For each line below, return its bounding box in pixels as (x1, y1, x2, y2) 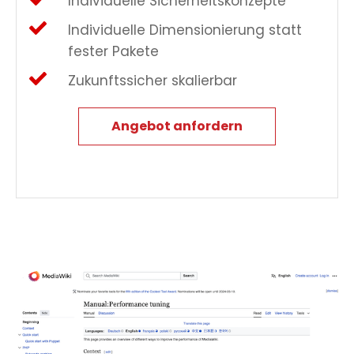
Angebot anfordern (111, 116, 243, 135)
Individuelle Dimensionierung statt (68, 20, 302, 40)
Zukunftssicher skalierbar (68, 70, 237, 90)
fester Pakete (68, 41, 159, 61)
